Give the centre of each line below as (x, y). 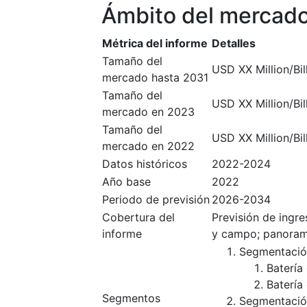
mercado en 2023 (148, 112)
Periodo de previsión (156, 199)
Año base (126, 182)
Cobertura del (138, 217)
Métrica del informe (155, 43)
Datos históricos (145, 164)
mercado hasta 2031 (155, 77)
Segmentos (131, 298)
